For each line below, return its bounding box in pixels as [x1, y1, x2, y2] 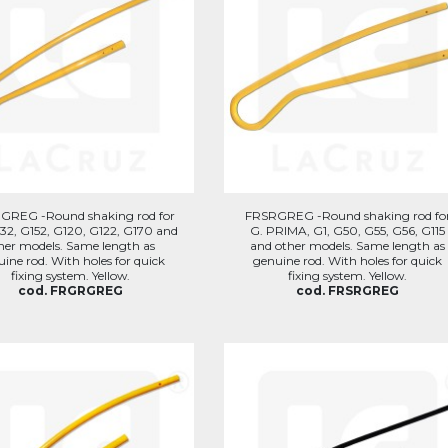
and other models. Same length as [250, 238, 446, 253]
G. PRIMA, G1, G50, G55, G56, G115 [250, 223, 446, 238]
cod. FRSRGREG [296, 283, 400, 298]
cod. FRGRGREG [17, 283, 123, 298]
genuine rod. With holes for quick [253, 253, 443, 268]
